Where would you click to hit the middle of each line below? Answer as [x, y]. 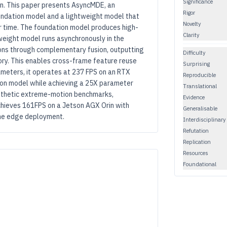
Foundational [200, 164]
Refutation [196, 130]
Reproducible [199, 75]
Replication [197, 142]
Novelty [192, 24]
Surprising [196, 64]
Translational [200, 86]
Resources [196, 153]
